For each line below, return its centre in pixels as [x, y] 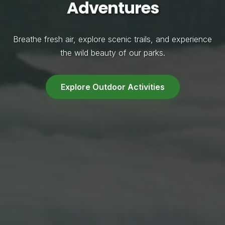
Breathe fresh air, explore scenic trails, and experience [113, 39]
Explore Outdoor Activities [113, 87]
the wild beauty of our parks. [113, 53]
